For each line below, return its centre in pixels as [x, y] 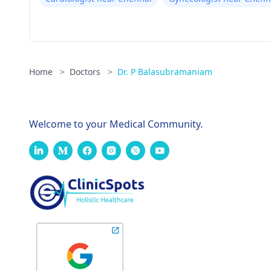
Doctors [86, 72]
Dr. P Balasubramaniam [165, 72]
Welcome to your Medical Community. [116, 124]
